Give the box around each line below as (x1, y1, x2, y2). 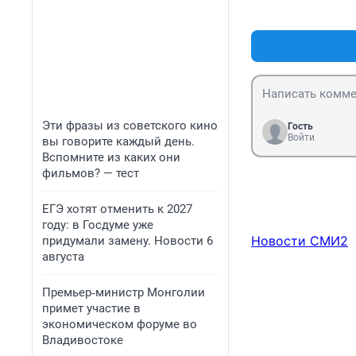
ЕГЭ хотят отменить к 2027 (42, 202, 192, 216)
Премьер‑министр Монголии (42, 285, 205, 300)
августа (42, 250, 84, 264)
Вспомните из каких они (42, 150, 180, 164)
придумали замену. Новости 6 (42, 234, 213, 248)
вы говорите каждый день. (42, 134, 195, 149)
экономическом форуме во (42, 317, 197, 331)
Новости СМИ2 (251, 233, 348, 250)
